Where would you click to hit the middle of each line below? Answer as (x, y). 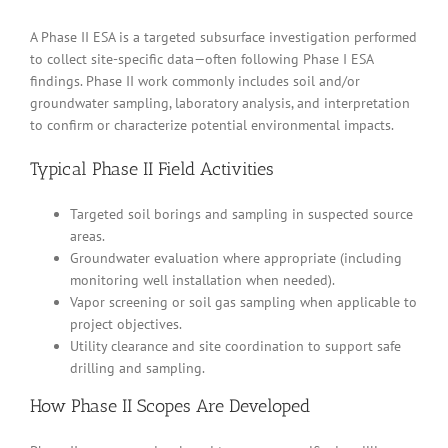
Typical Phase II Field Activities (152, 169)
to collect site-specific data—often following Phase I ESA (201, 59)
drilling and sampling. (137, 367)
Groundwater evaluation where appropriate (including (236, 257)
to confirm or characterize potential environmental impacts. (212, 125)
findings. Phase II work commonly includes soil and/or (195, 81)
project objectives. (126, 323)
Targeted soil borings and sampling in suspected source (241, 213)
